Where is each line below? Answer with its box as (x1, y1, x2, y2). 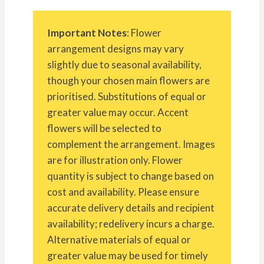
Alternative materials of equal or (47, 233, 191, 246)
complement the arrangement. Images (47, 137, 215, 150)
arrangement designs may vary (47, 42, 184, 55)
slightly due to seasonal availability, (47, 58, 202, 71)
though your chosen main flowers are (47, 74, 210, 87)
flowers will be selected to (47, 121, 161, 134)
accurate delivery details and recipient (47, 201, 214, 214)
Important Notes (47, 26, 127, 39)
